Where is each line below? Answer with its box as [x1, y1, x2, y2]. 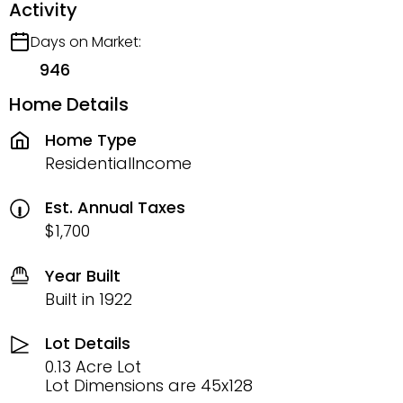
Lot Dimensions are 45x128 [45, 374, 253, 398]
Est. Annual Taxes [45, 196, 185, 219]
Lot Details [45, 332, 130, 355]
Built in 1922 [45, 287, 132, 310]
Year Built [45, 264, 121, 287]
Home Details [9, 92, 129, 118]
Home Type [45, 128, 137, 151]
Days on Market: [31, 31, 141, 53]
